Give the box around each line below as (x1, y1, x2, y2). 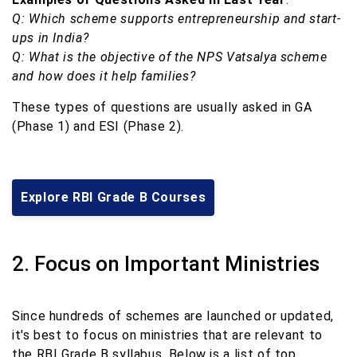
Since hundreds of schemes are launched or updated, (12, 308, 335, 324)
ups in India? (12, 29, 89, 45)
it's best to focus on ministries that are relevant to (12, 327, 323, 343)
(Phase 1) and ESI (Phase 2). (12, 118, 184, 134)
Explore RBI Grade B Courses (21, 189, 206, 205)
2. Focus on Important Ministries (12, 251, 320, 276)
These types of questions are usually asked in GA (12, 99, 312, 115)
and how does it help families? (12, 68, 196, 84)
